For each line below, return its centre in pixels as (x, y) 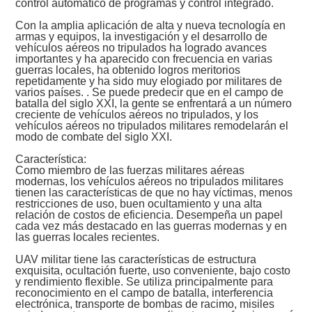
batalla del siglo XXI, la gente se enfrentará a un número (154, 104)
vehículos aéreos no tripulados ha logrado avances (141, 48)
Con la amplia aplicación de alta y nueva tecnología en (151, 26)
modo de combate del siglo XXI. (94, 137)
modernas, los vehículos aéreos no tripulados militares (150, 182)
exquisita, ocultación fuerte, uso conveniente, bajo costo (153, 271)
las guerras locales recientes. (88, 237)
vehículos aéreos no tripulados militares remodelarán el (152, 126)
